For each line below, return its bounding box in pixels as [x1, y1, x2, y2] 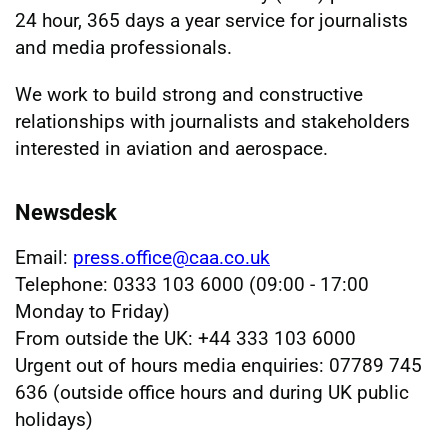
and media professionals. [15, 36, 232, 60]
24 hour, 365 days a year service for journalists [15, 9, 408, 33]
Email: [15, 246, 73, 270]
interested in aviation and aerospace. [15, 137, 328, 161]
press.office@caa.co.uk [73, 246, 270, 270]
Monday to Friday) [15, 300, 170, 324]
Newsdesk [15, 200, 117, 226]
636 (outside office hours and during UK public [15, 381, 409, 405]
